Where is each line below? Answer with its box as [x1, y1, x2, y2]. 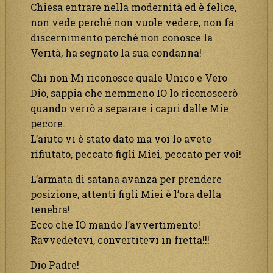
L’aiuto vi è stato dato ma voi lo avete [30, 132, 211, 145]
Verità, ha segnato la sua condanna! [30, 46, 202, 59]
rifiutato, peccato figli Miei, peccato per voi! [30, 147, 241, 160]
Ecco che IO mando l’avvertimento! [30, 218, 200, 231]
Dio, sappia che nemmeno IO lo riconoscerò [30, 86, 238, 99]
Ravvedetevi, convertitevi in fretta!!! [30, 233, 210, 246]
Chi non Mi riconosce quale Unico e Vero [30, 71, 227, 84]
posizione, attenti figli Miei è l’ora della [30, 187, 221, 200]
